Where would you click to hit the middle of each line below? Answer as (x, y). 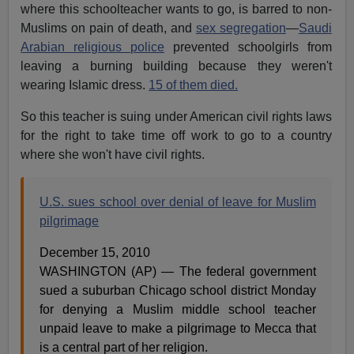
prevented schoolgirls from (248, 47)
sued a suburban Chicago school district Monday (178, 291)
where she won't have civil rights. (113, 155)
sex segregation (241, 28)
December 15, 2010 (95, 253)
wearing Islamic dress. (85, 85)
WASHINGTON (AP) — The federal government (178, 272)
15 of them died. (194, 85)
